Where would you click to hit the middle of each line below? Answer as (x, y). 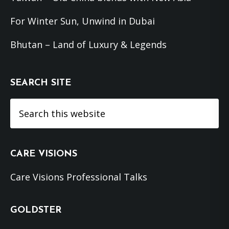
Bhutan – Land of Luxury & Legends (88, 45)
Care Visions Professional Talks (79, 177)
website (27, 135)
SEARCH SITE (41, 83)
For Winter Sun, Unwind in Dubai (83, 21)
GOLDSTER (36, 211)
